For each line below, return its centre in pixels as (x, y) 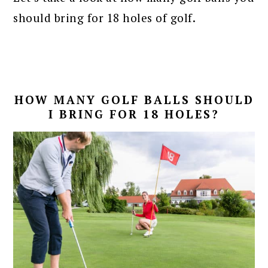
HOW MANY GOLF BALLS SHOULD (134, 99)
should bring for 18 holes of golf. (105, 17)
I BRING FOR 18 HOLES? (134, 114)
